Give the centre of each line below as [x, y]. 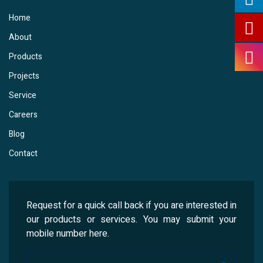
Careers [23, 115]
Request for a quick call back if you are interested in [131, 206]
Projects [24, 76]
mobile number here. [68, 234]
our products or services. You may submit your [131, 220]
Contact [23, 154]
